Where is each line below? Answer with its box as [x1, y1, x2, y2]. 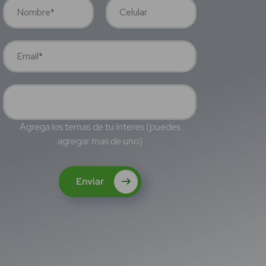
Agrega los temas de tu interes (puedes [19, 121, 180, 134]
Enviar [75, 175, 106, 188]
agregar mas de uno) [57, 135, 142, 148]
